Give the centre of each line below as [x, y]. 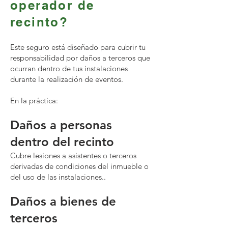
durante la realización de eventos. [67, 79]
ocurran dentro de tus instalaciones [69, 68]
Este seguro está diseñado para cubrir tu [78, 47]
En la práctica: [34, 101]
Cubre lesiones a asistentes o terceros [73, 155]
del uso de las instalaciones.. [58, 177]
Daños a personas [61, 125]
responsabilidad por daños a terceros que [80, 58]
